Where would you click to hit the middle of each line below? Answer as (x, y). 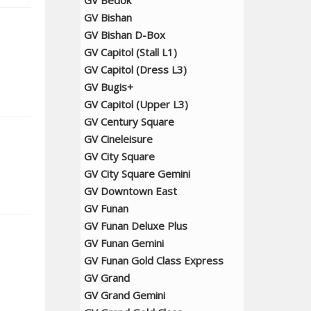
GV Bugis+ (109, 87)
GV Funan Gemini (124, 243)
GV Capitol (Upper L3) (136, 104)
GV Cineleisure (118, 139)
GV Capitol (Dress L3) (135, 69)
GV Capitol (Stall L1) (131, 52)
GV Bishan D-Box (125, 35)
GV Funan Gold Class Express (154, 260)
